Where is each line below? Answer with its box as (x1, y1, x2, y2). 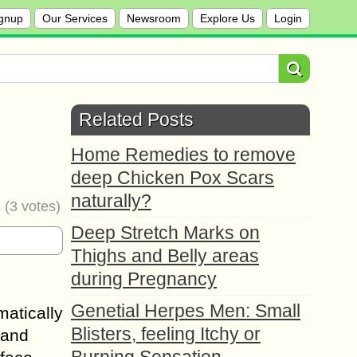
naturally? (71, 190, 151, 211)
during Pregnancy (71, 269, 217, 289)
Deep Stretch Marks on (71, 222, 260, 243)
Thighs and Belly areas (71, 245, 259, 266)
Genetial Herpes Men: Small (71, 300, 300, 321)
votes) (18, 198, 61, 214)
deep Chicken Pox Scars (71, 167, 274, 188)
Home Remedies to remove (71, 144, 296, 165)
